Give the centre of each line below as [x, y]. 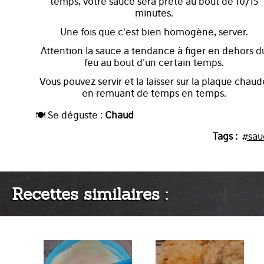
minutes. [154, 13]
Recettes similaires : [90, 194]
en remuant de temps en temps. [154, 93]
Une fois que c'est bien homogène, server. [154, 32]
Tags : [225, 136]
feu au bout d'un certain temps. [154, 62]
